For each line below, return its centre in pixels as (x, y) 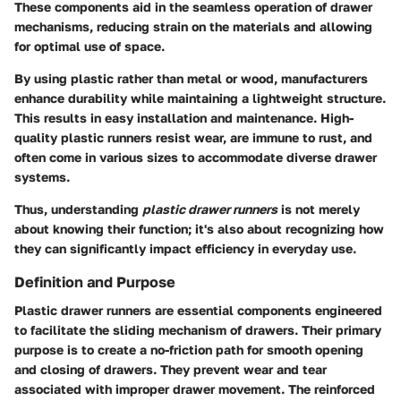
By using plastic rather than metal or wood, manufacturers (191, 78)
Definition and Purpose (95, 282)
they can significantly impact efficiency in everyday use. (185, 248)
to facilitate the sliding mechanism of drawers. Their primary (198, 329)
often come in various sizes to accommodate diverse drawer (196, 157)
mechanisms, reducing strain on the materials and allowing (193, 26)
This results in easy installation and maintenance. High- (184, 117)
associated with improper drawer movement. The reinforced (195, 388)
